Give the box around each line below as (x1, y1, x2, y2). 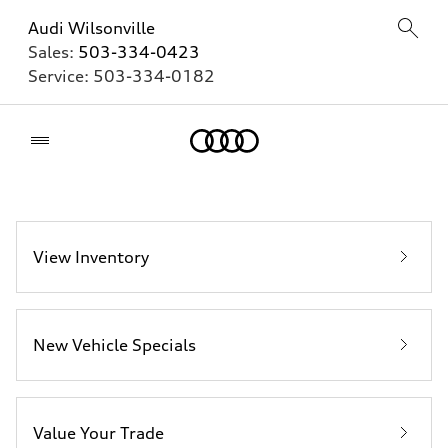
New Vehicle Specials (33, 335, 196, 355)
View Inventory (33, 247, 149, 267)
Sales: (28, 42, 78, 62)
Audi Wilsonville (28, 18, 155, 38)
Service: (28, 66, 93, 86)
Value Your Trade (33, 423, 164, 443)
